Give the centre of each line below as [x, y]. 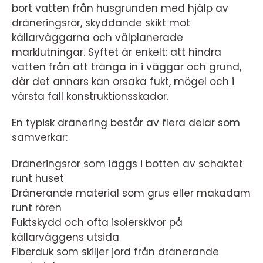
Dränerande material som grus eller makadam [131, 193]
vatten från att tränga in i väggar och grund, [127, 67]
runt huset [38, 178]
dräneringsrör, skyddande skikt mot [101, 23]
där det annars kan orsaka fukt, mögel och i [123, 82]
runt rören [37, 208]
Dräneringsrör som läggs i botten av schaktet [127, 164]
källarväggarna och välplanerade [97, 38]
